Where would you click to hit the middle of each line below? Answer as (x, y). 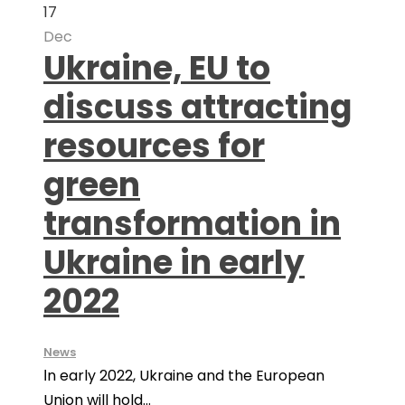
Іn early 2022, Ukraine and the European (184, 376)
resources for (154, 146)
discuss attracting (198, 107)
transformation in (192, 224)
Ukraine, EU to (157, 68)
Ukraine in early (174, 263)
